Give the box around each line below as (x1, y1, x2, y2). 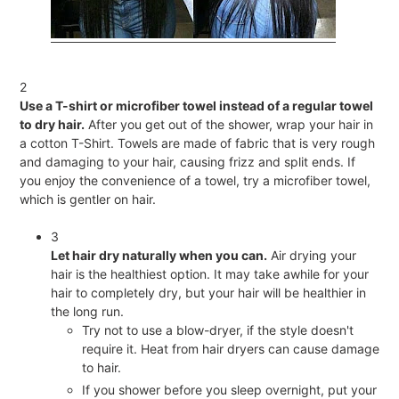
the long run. (51, 303, 124, 319)
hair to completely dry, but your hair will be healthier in (51, 284, 366, 300)
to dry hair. (20, 116, 85, 132)
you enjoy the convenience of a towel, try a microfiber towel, (20, 172, 370, 188)
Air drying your (267, 247, 356, 263)
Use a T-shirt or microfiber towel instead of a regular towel (20, 97, 373, 113)
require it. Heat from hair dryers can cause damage (82, 340, 379, 356)
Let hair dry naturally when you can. (51, 247, 267, 263)
